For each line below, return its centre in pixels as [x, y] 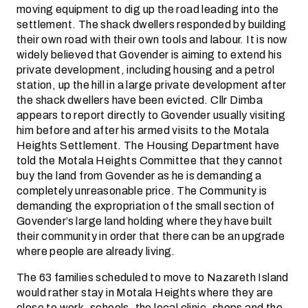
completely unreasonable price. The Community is [142, 191]
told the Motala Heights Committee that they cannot [150, 161]
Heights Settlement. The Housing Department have [148, 145]
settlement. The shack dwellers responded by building [152, 24]
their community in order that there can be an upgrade [151, 236]
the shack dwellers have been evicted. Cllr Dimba [140, 100]
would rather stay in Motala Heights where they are [145, 293]
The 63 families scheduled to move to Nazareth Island [153, 277]
